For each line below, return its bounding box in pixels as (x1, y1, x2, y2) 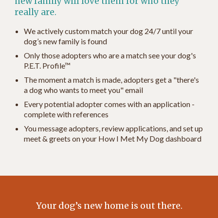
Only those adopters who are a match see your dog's (24, 50, 197, 60)
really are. (15, 6, 58, 18)
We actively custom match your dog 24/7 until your (24, 26, 194, 36)
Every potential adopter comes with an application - (24, 99, 195, 109)
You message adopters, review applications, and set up (24, 123, 203, 133)
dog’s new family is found (24, 36, 108, 46)
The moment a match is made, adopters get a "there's (24, 74, 200, 84)
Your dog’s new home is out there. (36, 200, 182, 211)
